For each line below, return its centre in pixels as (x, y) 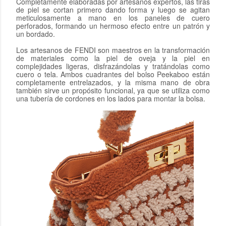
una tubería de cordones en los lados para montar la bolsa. (111, 98)
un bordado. (36, 34)
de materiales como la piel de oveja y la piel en (113, 58)
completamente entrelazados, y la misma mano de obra (113, 82)
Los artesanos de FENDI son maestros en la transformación (113, 50)
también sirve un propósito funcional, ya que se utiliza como (113, 90)
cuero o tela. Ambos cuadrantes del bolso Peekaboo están (113, 74)
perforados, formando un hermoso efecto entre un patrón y (113, 25)
